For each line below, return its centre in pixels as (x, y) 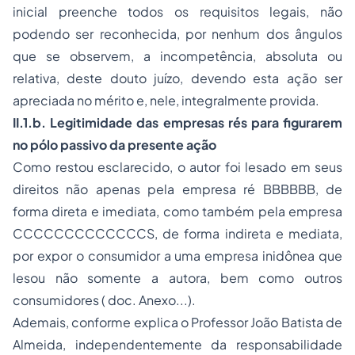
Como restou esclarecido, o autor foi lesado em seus (177, 167)
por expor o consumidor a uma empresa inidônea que (177, 256)
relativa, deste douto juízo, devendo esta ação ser (177, 78)
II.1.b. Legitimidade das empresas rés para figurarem (177, 122)
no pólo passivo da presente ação (115, 145)
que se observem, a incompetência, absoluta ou (177, 56)
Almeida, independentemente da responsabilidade (177, 344)
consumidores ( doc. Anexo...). (104, 300)
